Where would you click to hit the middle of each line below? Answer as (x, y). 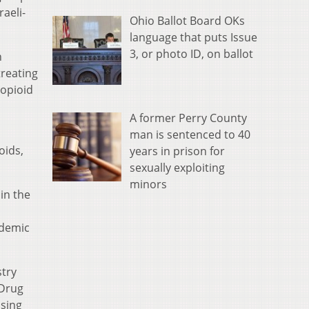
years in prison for (177, 151)
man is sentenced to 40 (190, 134)
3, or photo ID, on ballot (191, 53)
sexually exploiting (177, 167)
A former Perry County (188, 118)
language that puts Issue (193, 37)
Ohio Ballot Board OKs (187, 20)
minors (148, 184)
